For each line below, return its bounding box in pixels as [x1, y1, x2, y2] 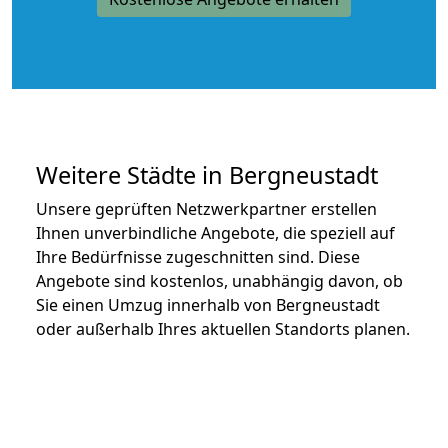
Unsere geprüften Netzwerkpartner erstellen [36, 197, 377, 220]
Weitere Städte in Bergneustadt [36, 158, 378, 191]
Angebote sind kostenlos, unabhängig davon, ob [36, 269, 403, 292]
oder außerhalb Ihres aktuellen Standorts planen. [36, 317, 410, 340]
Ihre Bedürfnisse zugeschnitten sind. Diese [36, 245, 360, 268]
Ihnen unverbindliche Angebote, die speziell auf [36, 221, 395, 244]
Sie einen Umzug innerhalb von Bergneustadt [36, 293, 380, 316]
